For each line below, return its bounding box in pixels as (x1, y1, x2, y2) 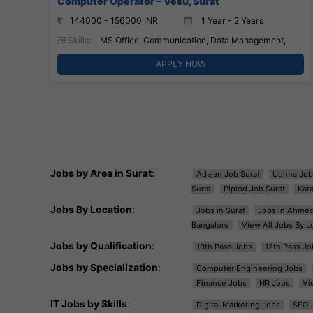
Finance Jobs (196, 277, 247, 288)
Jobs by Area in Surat (50, 166, 152, 179)
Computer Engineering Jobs (196, 263, 303, 273)
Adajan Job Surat (196, 168, 260, 179)
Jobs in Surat (196, 205, 245, 215)
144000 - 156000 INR (70, 15, 158, 26)
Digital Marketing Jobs (196, 299, 280, 310)
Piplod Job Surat (223, 183, 285, 194)
